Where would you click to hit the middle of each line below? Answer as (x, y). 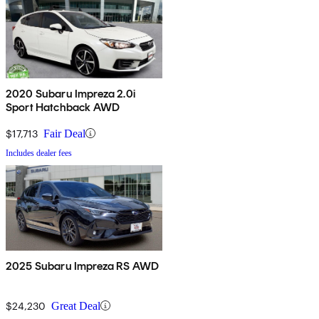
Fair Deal (64, 133)
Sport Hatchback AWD (63, 107)
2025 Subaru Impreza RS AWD (83, 266)
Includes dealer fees (39, 153)
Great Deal (76, 305)
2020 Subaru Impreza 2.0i (70, 93)
